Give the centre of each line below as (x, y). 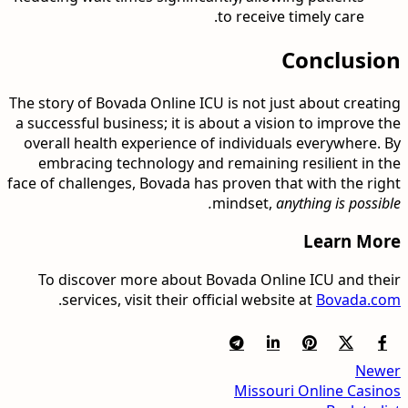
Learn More (352, 241)
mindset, (244, 203)
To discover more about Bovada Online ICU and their (219, 280)
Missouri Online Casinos (317, 391)
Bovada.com (358, 300)
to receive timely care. (291, 16)
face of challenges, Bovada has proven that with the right (204, 183)
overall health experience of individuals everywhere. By (212, 143)
